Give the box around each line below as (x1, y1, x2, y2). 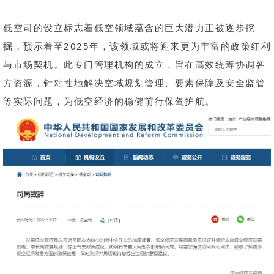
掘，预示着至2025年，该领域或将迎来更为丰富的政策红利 (3, 40, 271, 52)
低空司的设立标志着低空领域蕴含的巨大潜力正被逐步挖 (3, 21, 256, 34)
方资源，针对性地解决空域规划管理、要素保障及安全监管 (3, 76, 265, 89)
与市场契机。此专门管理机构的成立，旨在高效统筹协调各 (3, 58, 265, 70)
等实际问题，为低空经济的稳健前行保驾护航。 (3, 95, 215, 107)
